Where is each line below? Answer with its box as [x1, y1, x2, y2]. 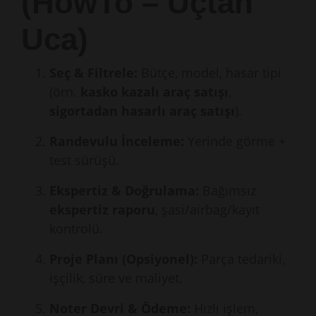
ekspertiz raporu [49, 201, 155, 218]
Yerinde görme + [184, 133, 286, 150]
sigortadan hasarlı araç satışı [49, 102, 235, 119]
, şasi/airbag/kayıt [155, 201, 260, 218]
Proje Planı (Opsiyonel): [49, 250, 197, 267]
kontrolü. [49, 220, 103, 237]
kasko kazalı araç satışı [80, 83, 229, 100]
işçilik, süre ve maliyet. [49, 269, 183, 286]
